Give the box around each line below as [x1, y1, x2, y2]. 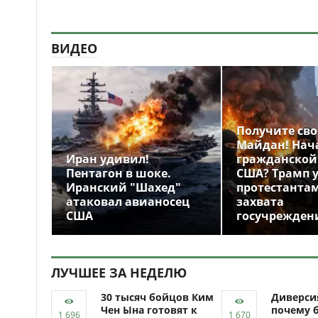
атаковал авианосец [66, 194, 190, 209]
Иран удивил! [66, 151, 149, 167]
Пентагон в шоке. [66, 165, 171, 181]
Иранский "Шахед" [66, 180, 181, 195]
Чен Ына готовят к [101, 303, 197, 317]
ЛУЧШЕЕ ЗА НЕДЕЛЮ [51, 264, 187, 281]
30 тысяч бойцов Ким [101, 290, 214, 304]
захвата [236, 194, 284, 209]
